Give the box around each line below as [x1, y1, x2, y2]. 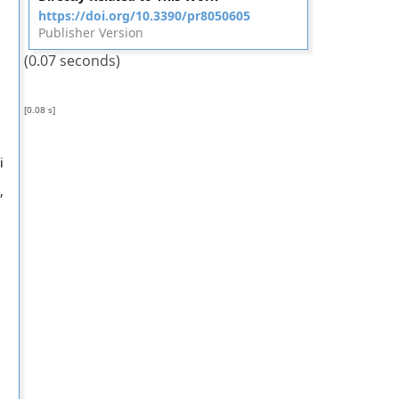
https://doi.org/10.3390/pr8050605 [37, 7, 250, 24]
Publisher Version [37, 24, 143, 41]
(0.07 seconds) [23, 51, 120, 70]
